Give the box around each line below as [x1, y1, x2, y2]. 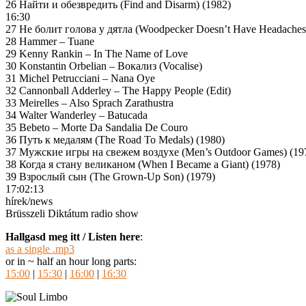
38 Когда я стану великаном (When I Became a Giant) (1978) [5, 158, 280, 170]
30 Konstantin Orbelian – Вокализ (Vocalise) [5, 59, 202, 72]
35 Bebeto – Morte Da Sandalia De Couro [5, 121, 188, 133]
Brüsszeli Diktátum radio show [5, 207, 139, 219]
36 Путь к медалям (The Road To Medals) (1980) [5, 133, 225, 145]
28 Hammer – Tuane [5, 35, 94, 47]
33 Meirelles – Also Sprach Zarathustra [5, 96, 173, 109]
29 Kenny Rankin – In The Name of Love [5, 47, 188, 59]
